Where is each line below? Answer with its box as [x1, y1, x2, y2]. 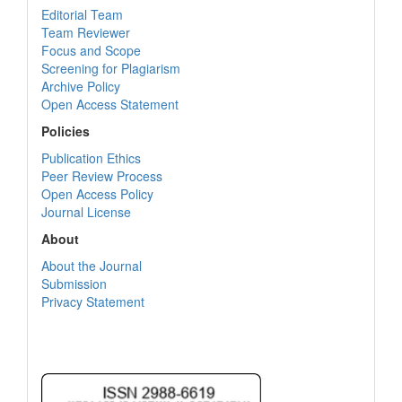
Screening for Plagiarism [41, 59, 180, 77]
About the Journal [41, 257, 142, 275]
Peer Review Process [41, 167, 162, 185]
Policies [41, 122, 90, 140]
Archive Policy [41, 77, 120, 95]
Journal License [41, 203, 131, 221]
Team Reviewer [41, 23, 130, 41]
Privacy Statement [41, 293, 144, 310]
